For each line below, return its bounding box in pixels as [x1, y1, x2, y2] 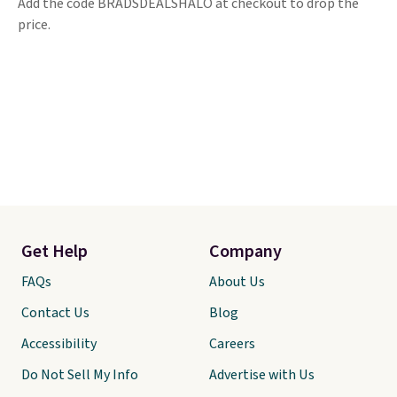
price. [18, 15, 51, 35]
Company [209, 239, 282, 264]
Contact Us [21, 303, 90, 323]
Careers [209, 334, 255, 354]
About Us [209, 272, 265, 292]
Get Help [21, 239, 88, 264]
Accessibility [21, 334, 97, 354]
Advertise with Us [209, 365, 315, 385]
